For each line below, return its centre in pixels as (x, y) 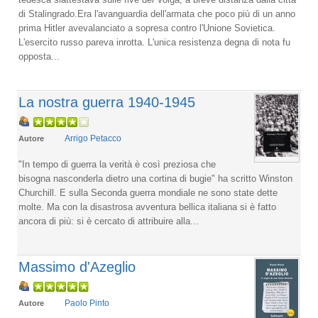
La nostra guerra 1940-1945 (107, 102)
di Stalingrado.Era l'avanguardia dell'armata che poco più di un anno (157, 13)
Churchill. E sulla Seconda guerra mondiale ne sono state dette (148, 192)
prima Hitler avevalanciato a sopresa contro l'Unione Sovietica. (147, 28)
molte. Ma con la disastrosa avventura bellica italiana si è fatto (147, 207)
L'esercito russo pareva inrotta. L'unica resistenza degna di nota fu (154, 42)
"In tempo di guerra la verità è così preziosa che (117, 164)
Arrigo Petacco (93, 138)
